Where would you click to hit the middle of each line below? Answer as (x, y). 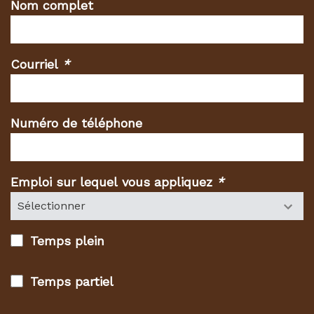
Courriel (36, 64)
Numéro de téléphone (76, 123)
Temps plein (67, 241)
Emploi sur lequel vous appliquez (114, 182)
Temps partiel (72, 281)
